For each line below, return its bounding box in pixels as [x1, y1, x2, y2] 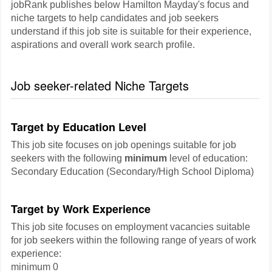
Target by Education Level [11, 119, 146, 135]
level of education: [167, 153, 248, 163]
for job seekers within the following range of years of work [11, 235, 256, 245]
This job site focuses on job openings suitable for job [11, 140, 236, 150]
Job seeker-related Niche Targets [11, 76, 189, 94]
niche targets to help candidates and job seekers [11, 13, 219, 23]
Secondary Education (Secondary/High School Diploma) [11, 166, 254, 177]
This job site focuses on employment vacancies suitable [11, 222, 250, 232]
